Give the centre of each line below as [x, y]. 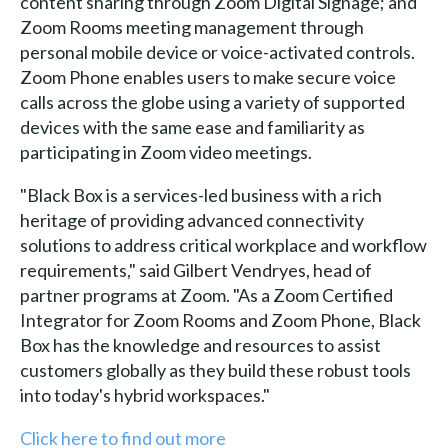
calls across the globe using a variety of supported [212, 101]
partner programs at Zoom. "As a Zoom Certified [206, 294]
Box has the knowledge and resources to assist [200, 344]
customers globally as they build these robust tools [215, 369]
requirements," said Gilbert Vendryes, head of [195, 269]
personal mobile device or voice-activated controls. [217, 51]
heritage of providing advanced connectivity [191, 219]
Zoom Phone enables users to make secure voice [207, 76]
